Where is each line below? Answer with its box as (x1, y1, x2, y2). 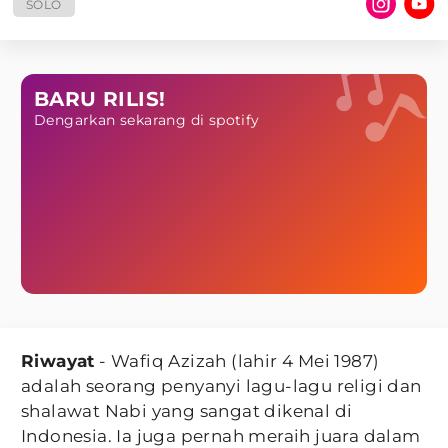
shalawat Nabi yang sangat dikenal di (21, 401, 353, 421)
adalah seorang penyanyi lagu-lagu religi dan (21, 376, 422, 396)
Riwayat (21, 351, 95, 371)
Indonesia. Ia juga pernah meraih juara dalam (21, 426, 421, 446)
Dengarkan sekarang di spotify (34, 111, 260, 129)
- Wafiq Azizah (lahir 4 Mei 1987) (94, 351, 380, 371)
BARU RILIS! (34, 87, 166, 111)
